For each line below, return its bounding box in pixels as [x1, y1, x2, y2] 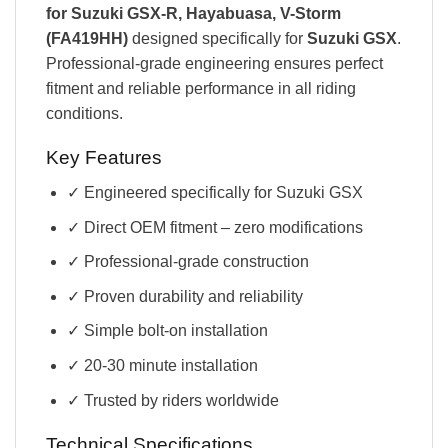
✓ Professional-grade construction [66, 253, 309, 271]
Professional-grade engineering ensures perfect [46, 54, 383, 72]
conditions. [46, 104, 123, 122]
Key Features [46, 147, 162, 169]
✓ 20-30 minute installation [66, 356, 258, 374]
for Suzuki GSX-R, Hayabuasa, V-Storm [46, 4, 341, 22]
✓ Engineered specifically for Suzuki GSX [66, 183, 363, 201]
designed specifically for [128, 29, 307, 47]
